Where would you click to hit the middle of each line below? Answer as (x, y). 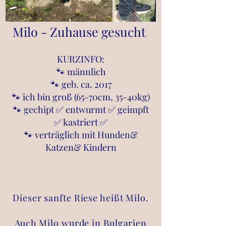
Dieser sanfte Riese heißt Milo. (81, 198)
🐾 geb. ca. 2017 (81, 84)
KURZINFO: (81, 59)
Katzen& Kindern (81, 147)
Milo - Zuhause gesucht (81, 32)
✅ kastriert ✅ (81, 122)
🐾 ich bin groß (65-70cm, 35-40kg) (81, 97)
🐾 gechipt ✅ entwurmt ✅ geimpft (81, 109)
